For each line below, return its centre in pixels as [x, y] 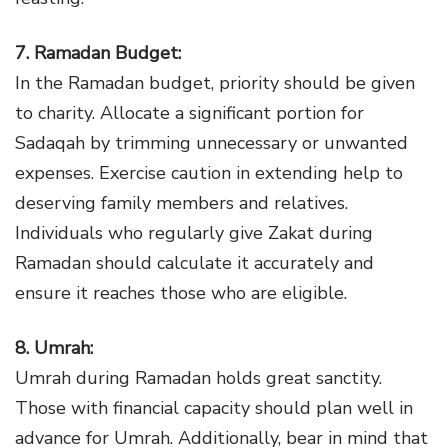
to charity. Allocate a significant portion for [189, 112]
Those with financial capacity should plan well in [214, 407]
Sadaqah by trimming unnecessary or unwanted [211, 142]
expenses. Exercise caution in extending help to [209, 172]
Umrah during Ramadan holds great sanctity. [198, 377]
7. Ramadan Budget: [98, 52]
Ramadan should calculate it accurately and [194, 262]
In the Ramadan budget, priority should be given [215, 82]
